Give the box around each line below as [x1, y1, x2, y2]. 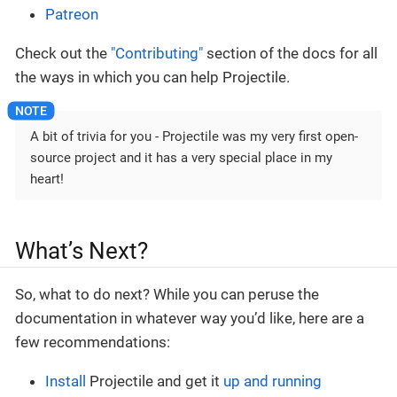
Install [45, 372, 86, 391]
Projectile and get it [86, 372, 223, 391]
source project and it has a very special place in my [30, 149, 332, 166]
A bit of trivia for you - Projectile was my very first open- [30, 128, 358, 144]
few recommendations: [15, 333, 170, 352]
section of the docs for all [203, 44, 378, 63]
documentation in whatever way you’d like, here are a [15, 309, 364, 328]
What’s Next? [15, 237, 148, 264]
